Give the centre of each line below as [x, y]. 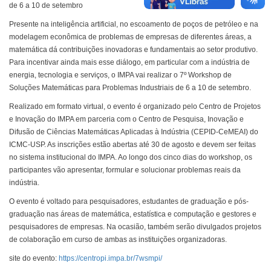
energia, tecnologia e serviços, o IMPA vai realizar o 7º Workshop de [120, 75]
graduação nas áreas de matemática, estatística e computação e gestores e [133, 214]
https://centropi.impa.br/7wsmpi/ [110, 258]
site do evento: [34, 258]
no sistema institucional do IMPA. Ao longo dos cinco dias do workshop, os [131, 157]
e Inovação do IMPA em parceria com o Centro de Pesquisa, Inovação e [126, 119]
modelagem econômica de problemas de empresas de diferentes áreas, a [130, 37]
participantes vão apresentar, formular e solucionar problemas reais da [125, 170]
